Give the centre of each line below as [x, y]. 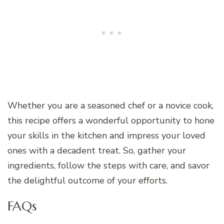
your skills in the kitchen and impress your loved [106, 136]
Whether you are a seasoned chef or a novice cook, [110, 106]
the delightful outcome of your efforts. [87, 181]
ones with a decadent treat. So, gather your [97, 151]
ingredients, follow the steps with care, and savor [108, 166]
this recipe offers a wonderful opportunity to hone [111, 121]
